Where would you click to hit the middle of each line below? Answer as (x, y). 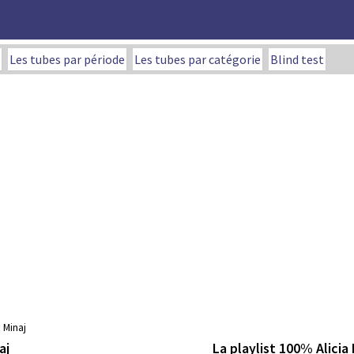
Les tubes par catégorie (198, 59)
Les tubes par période (67, 59)
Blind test (297, 59)
